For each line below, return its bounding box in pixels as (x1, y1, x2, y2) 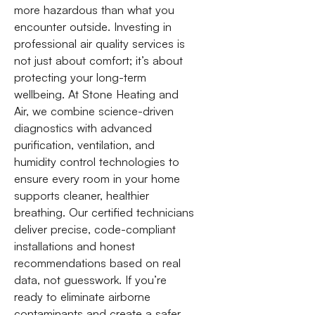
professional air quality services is (13, 37, 185, 51)
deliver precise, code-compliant (13, 222, 176, 236)
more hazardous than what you (13, 3, 174, 17)
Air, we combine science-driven (13, 104, 174, 118)
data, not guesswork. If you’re (13, 273, 167, 287)
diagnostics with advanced (13, 121, 152, 135)
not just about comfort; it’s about (13, 53, 183, 67)
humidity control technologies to (13, 155, 179, 169)
